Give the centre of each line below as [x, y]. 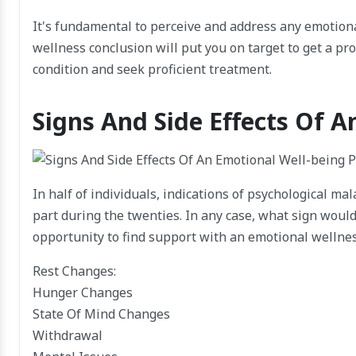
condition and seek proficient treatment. [152, 70]
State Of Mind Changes [101, 314]
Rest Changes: [74, 271]
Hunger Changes [83, 293]
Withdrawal [68, 336]
